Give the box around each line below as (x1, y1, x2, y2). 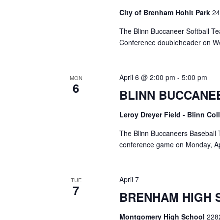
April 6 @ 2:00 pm (119, 72, 176, 82)
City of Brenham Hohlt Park (119, 7, 213, 17)
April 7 (119, 174, 139, 184)
